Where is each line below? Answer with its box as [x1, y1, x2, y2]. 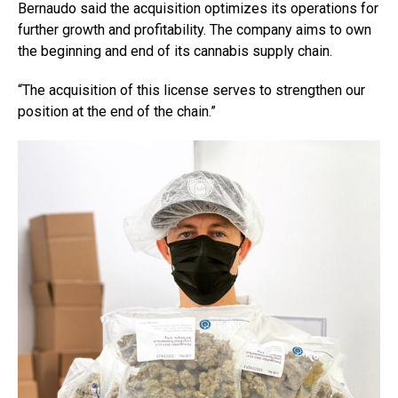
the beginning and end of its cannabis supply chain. [18, 43, 332, 60]
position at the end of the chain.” [18, 103, 216, 120]
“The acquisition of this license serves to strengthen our [18, 82, 365, 99]
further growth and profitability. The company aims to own [18, 21, 371, 38]
